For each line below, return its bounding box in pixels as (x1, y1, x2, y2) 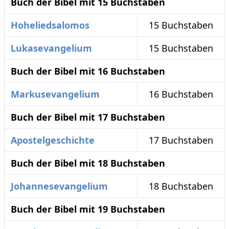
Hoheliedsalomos (11, 19, 89, 32)
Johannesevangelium (11, 180, 108, 193)
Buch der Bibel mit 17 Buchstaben (11, 111, 165, 124)
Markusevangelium (11, 88, 100, 101)
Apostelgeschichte (11, 134, 95, 147)
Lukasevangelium (11, 42, 92, 55)
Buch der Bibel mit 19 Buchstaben (11, 203, 165, 216)
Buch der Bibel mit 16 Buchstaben (11, 65, 165, 78)
